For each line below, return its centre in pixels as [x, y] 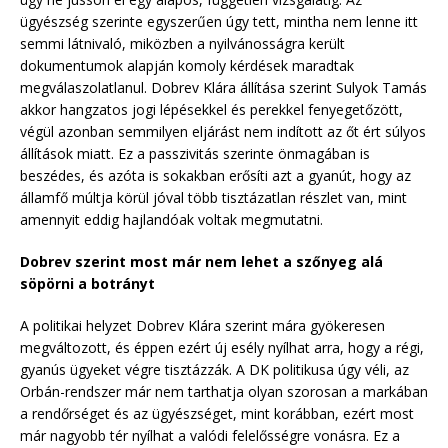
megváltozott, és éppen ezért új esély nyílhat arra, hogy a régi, [222, 347]
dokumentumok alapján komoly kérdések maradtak [187, 65]
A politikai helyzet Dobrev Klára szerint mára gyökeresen [202, 325]
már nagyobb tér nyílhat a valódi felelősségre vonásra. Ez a [210, 435]
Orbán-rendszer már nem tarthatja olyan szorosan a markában [224, 391]
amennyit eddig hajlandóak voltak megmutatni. [171, 219]
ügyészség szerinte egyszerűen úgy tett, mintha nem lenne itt [219, 21]
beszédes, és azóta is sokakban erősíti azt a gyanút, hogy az [215, 175]
